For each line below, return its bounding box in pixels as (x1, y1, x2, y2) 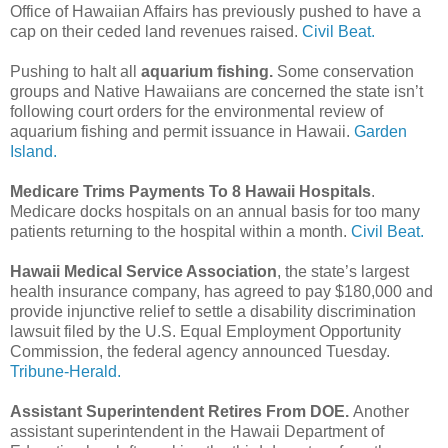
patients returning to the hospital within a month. (10, 222, 351, 240)
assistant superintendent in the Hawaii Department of (10, 422, 384, 440)
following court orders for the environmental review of (10, 102, 383, 120)
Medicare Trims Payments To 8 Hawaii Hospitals (10, 182, 371, 200)
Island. (10, 142, 57, 160)
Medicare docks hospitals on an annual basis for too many (10, 202, 420, 220)
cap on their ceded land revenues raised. (10, 22, 302, 40)
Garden (354, 122, 407, 140)
